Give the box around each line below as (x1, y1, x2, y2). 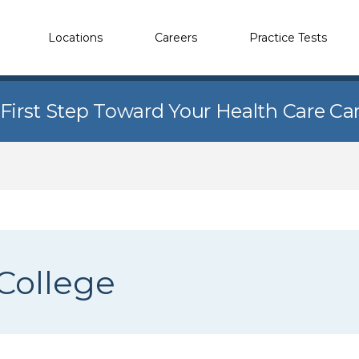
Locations (48, 30, 103, 45)
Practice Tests (249, 30, 327, 45)
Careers (155, 30, 197, 45)
